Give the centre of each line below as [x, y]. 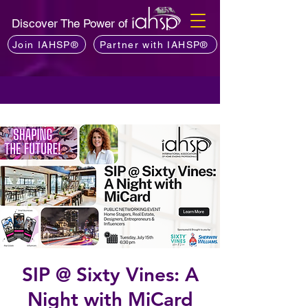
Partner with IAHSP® [154, 44]
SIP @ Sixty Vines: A [110, 274]
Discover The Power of [71, 23]
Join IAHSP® [45, 44]
